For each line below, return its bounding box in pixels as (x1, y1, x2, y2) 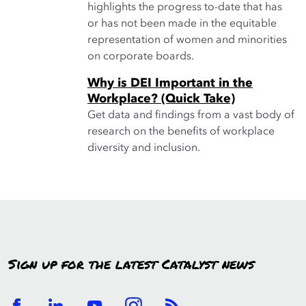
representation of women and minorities (87, 35, 287, 46)
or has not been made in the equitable (87, 18, 277, 29)
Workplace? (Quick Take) (87, 93, 235, 105)
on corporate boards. (87, 51, 194, 62)
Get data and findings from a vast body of (87, 110, 294, 121)
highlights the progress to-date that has (87, 2, 282, 13)
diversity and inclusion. (87, 143, 200, 154)
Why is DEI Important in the (87, 77, 253, 89)
